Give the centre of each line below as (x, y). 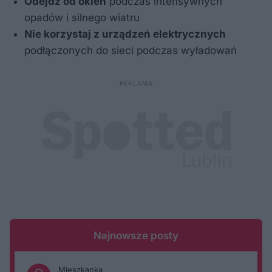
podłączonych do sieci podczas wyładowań (131, 50)
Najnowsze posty (136, 235)
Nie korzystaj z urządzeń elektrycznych (125, 34)
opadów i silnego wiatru (82, 17)
